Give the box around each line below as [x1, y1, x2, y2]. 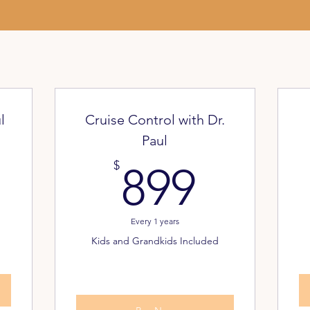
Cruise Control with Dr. [84, 111, 225, 128]
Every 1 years [130, 216, 179, 226]
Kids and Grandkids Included [91, 235, 219, 247]
